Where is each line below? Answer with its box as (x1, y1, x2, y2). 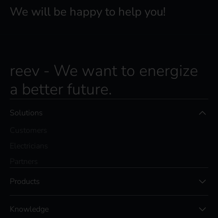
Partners (10, 156, 38, 167)
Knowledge (10, 204, 49, 215)
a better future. (10, 79, 112, 100)
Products (10, 176, 40, 187)
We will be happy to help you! (10, 4, 165, 20)
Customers (10, 125, 47, 136)
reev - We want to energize (10, 60, 198, 82)
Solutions (10, 108, 43, 119)
